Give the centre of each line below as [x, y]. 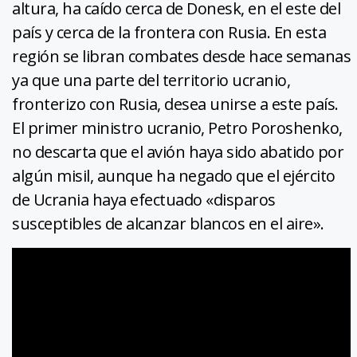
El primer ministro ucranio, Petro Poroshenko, [177, 127]
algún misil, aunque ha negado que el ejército [174, 175]
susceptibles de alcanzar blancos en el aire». [168, 223]
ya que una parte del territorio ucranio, [151, 80]
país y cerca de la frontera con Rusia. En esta [169, 32]
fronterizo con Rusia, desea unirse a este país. [175, 104]
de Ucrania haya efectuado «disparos [144, 199]
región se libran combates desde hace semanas [181, 56]
